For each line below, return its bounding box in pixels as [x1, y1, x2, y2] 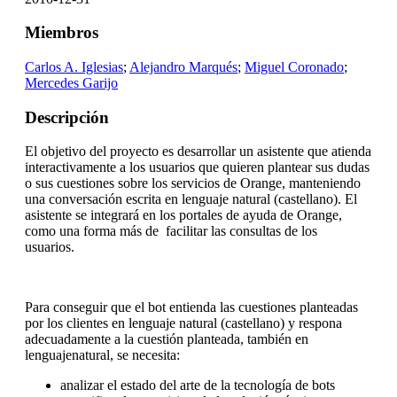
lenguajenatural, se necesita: [25, 347, 183, 363]
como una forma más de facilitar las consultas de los [25, 223, 317, 239]
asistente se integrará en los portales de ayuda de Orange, [25, 207, 342, 223]
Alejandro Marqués [129, 58, 237, 74]
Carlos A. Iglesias [25, 58, 123, 74]
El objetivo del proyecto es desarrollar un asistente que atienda [25, 144, 371, 160]
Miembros [25, 23, 98, 43]
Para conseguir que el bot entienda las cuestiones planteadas [25, 300, 358, 315]
